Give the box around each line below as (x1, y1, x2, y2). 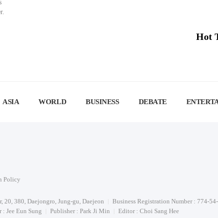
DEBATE (138, 98, 167, 106)
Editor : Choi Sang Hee (118, 207, 179, 215)
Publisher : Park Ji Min (50, 207, 110, 215)
